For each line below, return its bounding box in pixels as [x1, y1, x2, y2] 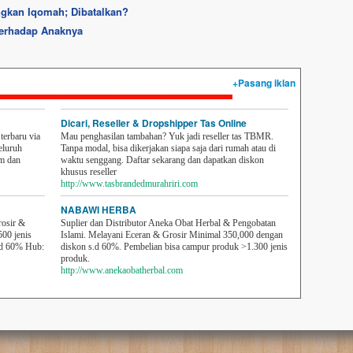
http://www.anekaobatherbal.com [61, 265, 183, 276]
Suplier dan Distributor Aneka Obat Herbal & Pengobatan [61, 217, 276, 229]
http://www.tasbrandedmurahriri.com [61, 178, 198, 189]
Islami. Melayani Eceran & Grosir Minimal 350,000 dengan [61, 229, 283, 240]
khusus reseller [61, 166, 117, 177]
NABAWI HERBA [61, 203, 136, 217]
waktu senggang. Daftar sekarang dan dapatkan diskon [61, 154, 264, 165]
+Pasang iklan [232, 76, 295, 90]
